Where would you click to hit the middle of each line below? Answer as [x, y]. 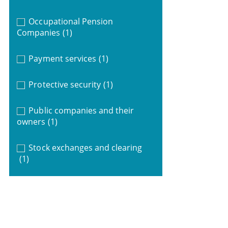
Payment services [62, 58]
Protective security [65, 84]
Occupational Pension [71, 21]
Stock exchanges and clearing [85, 147]
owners [31, 121]
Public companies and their [81, 110]
